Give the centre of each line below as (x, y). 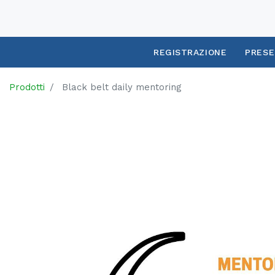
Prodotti (27, 87)
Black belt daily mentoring (122, 87)
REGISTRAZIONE (190, 52)
